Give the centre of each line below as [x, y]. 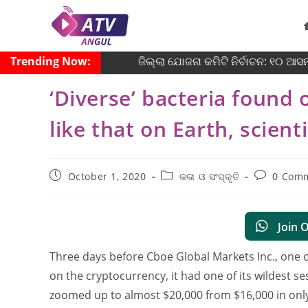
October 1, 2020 [107, 176]
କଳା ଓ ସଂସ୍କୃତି [209, 176]
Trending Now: [51, 61]
